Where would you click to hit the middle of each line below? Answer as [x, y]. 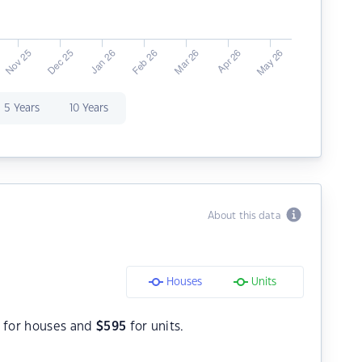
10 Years [88, 108]
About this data [246, 216]
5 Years [21, 108]
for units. [155, 327]
